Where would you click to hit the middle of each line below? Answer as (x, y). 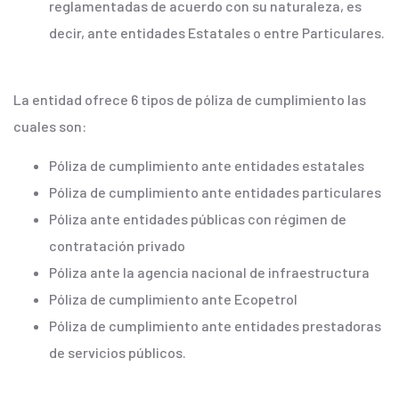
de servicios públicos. (118, 352)
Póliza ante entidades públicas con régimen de (198, 218)
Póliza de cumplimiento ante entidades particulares (215, 191)
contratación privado (117, 245)
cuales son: (50, 126)
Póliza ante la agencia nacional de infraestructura (209, 272)
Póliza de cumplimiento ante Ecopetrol (173, 298)
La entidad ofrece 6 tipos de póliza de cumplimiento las (190, 99)
